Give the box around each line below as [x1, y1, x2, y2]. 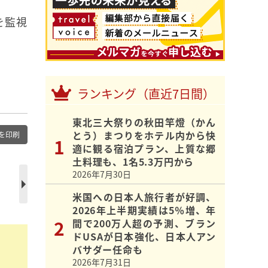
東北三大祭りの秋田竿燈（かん [72, 115, 216, 130]
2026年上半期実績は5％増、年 [72, 203, 216, 218]
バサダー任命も [72, 242, 143, 257]
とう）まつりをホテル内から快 [72, 128, 216, 143]
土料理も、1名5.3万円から [72, 154, 194, 169]
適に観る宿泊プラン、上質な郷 [72, 141, 216, 156]
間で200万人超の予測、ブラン [72, 216, 216, 231]
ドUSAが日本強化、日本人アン [72, 229, 216, 244]
